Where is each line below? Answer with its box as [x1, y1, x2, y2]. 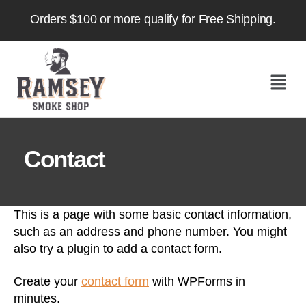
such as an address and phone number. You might [14, 225, 287, 239]
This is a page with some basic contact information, [14, 208, 292, 222]
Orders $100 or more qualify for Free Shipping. [30, 12, 276, 26]
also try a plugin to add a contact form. [14, 242, 222, 256]
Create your [14, 274, 81, 288]
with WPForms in [149, 274, 245, 288]
